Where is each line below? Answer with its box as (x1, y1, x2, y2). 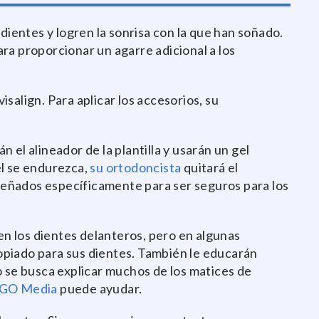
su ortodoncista (90, 159, 182, 176)
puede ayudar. (57, 281, 142, 297)
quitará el (181, 159, 239, 176)
